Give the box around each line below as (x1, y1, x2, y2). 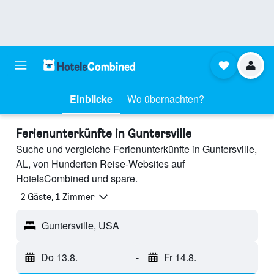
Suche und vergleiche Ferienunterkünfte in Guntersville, (16, 142, 257, 156)
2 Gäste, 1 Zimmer (21, 191, 95, 203)
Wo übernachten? (127, 92, 204, 106)
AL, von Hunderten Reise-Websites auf (16, 157, 185, 171)
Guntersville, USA (42, 218, 119, 233)
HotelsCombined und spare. (16, 171, 138, 185)
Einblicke (70, 92, 113, 106)
